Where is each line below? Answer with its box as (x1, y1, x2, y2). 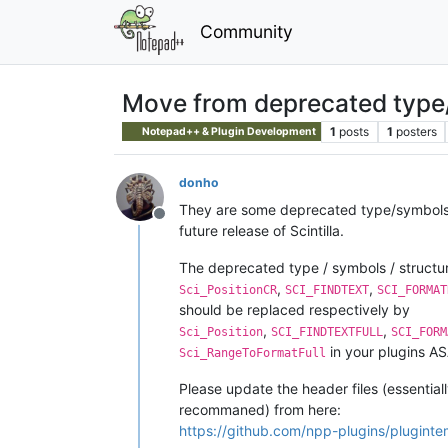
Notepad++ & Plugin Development (140, 124, 317, 138)
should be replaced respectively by (179, 300, 410, 318)
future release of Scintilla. (179, 221, 344, 239)
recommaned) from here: (179, 400, 341, 418)
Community (199, 20, 293, 42)
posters (395, 123, 437, 139)
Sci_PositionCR (179, 282, 277, 297)
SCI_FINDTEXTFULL (271, 324, 383, 339)
